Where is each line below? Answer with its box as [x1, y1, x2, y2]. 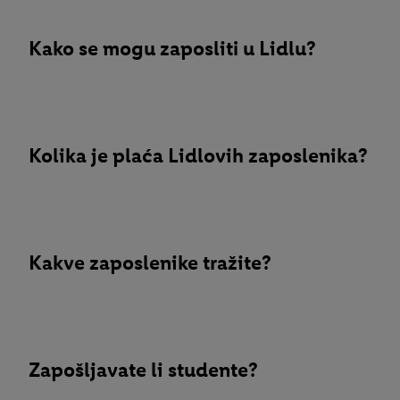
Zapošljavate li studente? [29, 356, 258, 382]
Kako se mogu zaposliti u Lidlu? [29, 35, 316, 61]
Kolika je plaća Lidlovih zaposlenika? [29, 142, 368, 168]
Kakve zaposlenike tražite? [29, 249, 271, 275]
